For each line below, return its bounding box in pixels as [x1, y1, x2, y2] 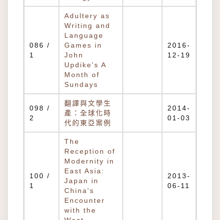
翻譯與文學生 [64, 99, 111, 107]
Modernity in [64, 157, 114, 165]
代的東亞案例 [64, 119, 111, 127]
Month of [64, 71, 100, 79]
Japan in [64, 177, 99, 185]
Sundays [64, 81, 98, 88]
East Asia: [64, 167, 105, 175]
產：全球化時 [64, 109, 111, 117]
